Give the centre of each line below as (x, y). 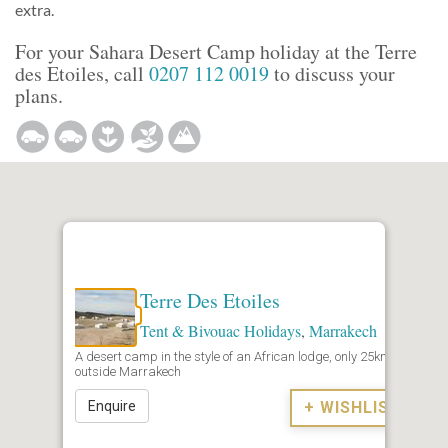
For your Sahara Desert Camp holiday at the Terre (216, 51)
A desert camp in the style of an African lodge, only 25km (233, 356)
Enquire (112, 405)
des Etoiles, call (82, 73)
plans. (39, 95)
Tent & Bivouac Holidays (220, 330)
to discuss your (332, 73)
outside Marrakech (128, 371)
